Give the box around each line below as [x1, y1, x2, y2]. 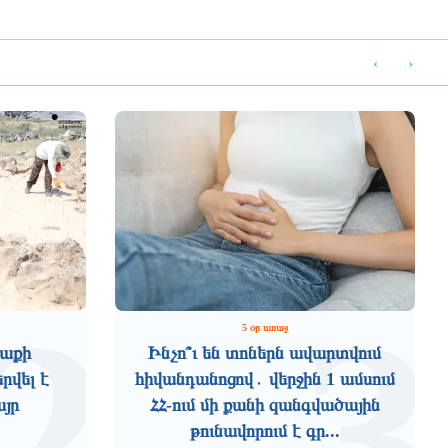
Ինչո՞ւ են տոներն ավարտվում [148, 343, 381, 363]
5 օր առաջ [241, 322, 288, 333]
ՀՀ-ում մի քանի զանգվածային [149, 395, 380, 415]
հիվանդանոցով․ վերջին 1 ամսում [134, 369, 395, 389]
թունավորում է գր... [189, 421, 340, 441]
